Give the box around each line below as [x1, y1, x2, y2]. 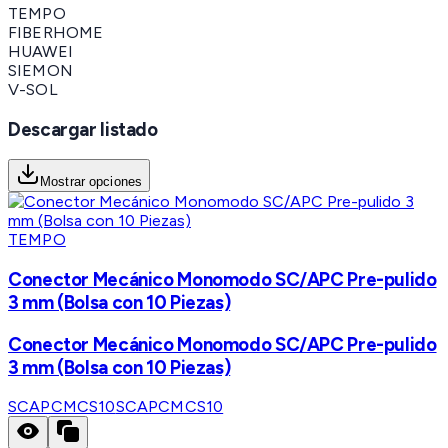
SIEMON [8, 60, 73, 80]
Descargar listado [8, 117, 158, 141]
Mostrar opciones [40, 174, 143, 190]
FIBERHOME [8, 22, 104, 42]
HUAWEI [8, 41, 73, 61]
